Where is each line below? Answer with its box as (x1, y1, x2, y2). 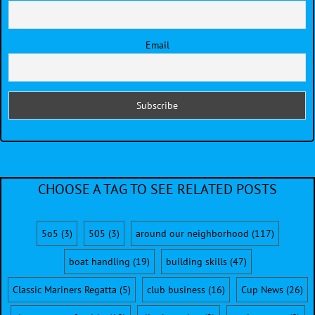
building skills (165, 255, 227, 269)
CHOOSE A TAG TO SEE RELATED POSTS (38, 180, 277, 199)
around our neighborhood (135, 227, 249, 240)
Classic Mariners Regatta (12, 283, 117, 297)
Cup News (240, 283, 283, 297)
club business (146, 283, 205, 297)
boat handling (68, 255, 130, 269)
